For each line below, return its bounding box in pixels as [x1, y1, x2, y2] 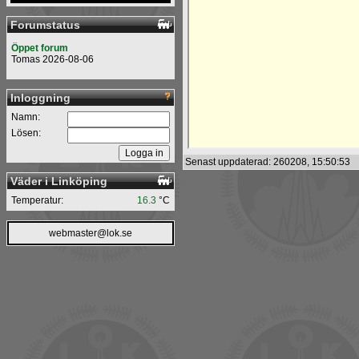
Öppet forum [11, 42, 68, 54]
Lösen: [11, 127, 41, 139]
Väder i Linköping [10, 175, 107, 188]
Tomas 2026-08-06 [11, 54, 94, 65]
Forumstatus [10, 18, 80, 31]
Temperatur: [11, 195, 63, 206]
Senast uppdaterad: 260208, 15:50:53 [185, 156, 350, 168]
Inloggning [10, 91, 71, 104]
